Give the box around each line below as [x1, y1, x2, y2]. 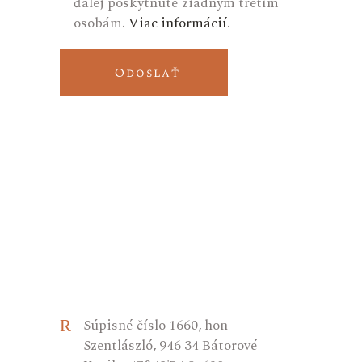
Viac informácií [128, 13, 227, 34]
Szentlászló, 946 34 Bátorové [83, 335, 258, 356]
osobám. [74, 13, 128, 34]
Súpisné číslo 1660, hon [83, 314, 228, 336]
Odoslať [115, 63, 173, 82]
